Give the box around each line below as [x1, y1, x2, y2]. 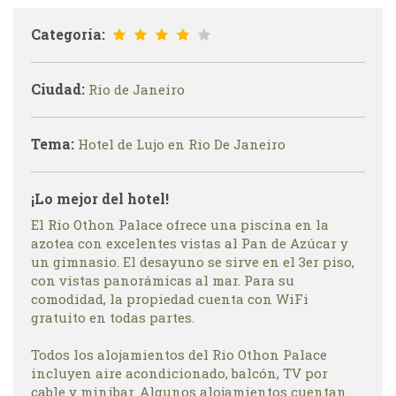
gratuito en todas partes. [31, 308, 194, 326]
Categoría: [31, 24, 105, 43]
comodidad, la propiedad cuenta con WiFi [31, 289, 308, 308]
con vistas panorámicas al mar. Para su [31, 270, 294, 289]
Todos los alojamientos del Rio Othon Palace [31, 345, 327, 363]
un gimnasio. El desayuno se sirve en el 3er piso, [31, 252, 354, 270]
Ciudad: [31, 79, 85, 98]
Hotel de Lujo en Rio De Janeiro [74, 134, 286, 153]
